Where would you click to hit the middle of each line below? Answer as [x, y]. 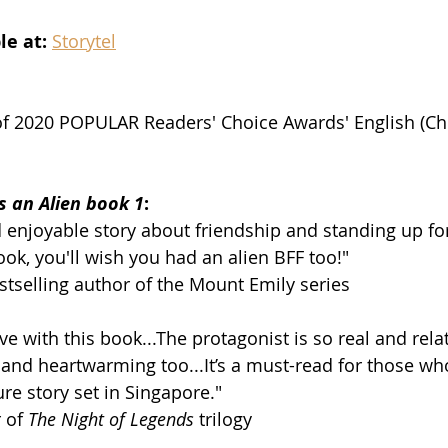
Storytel [84, 40]
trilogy [223, 418]
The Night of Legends [111, 418]
